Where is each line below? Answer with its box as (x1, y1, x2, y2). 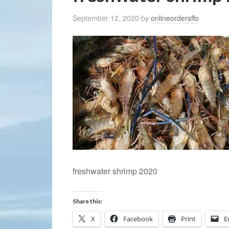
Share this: (73, 197, 102, 205)
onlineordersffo (151, 13, 199, 23)
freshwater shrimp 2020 (73, 165, 157, 177)
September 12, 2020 (73, 13, 139, 23)
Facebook (123, 214, 153, 223)
